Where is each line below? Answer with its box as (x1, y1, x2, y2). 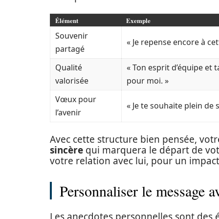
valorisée (55, 75, 88, 86)
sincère (50, 144, 83, 156)
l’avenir (55, 107, 81, 118)
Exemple (126, 16, 151, 25)
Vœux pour (55, 94, 96, 105)
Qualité (55, 62, 82, 73)
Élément (55, 16, 78, 25)
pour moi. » (127, 75, 169, 86)
